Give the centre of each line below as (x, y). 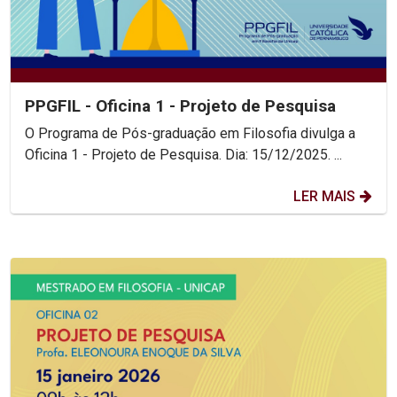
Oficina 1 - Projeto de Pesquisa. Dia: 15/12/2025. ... (284, 155)
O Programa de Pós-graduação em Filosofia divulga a (190, 134)
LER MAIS (324, 197)
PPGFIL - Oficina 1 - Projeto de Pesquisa (180, 106)
